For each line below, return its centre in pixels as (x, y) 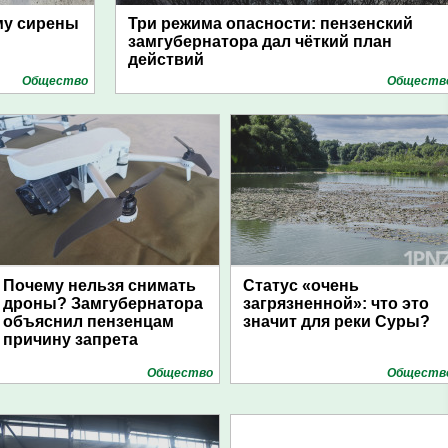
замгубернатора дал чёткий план (260, 41)
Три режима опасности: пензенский (270, 23)
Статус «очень (301, 285)
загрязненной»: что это (336, 303)
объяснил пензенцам (88, 321)
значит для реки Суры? (336, 321)
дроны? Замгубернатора (103, 303)
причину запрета (70, 339)
